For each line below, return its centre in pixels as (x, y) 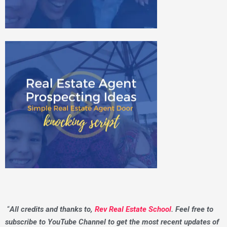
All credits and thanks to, (52, 210)
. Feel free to (192, 210)
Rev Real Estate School (133, 210)
